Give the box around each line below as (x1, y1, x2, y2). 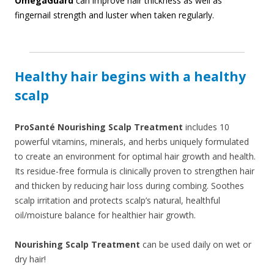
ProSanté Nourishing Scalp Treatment (15, 121, 183, 133)
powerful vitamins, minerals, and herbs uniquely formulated (15, 136, 249, 148)
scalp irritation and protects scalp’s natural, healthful (15, 194, 220, 207)
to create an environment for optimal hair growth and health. (15, 150, 256, 163)
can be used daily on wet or (140, 239, 251, 251)
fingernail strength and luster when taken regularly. (15, 9, 214, 21)
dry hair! (15, 253, 46, 265)
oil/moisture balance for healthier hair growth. (15, 209, 196, 221)
